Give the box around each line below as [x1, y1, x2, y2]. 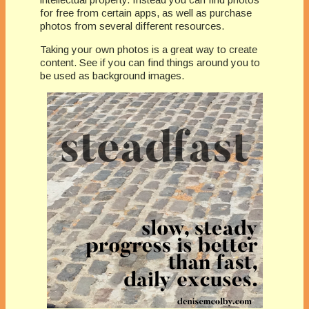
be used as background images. [40, 70, 187, 82]
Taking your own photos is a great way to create [40, 43, 257, 56]
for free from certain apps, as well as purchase [40, 7, 252, 19]
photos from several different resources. [40, 20, 224, 32]
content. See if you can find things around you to [40, 57, 260, 69]
